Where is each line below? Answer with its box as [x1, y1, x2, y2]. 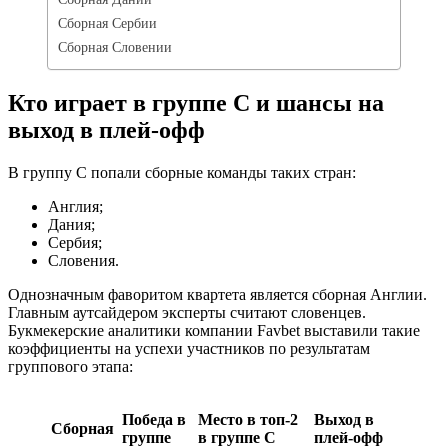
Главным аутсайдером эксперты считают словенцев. [8, 303, 366, 321]
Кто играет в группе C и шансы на [8, 89, 384, 116]
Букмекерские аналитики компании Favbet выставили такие [8, 321, 420, 339]
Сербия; [48, 233, 102, 251]
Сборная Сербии [58, 14, 157, 31]
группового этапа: [8, 357, 133, 375]
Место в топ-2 [198, 410, 298, 428]
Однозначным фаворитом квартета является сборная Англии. [8, 285, 427, 303]
